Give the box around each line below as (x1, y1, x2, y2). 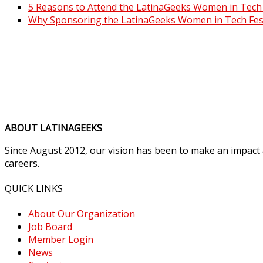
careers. (5, 156, 39, 170)
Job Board (28, 220, 72, 234)
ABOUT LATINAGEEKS (5, 121, 102, 134)
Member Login (28, 233, 93, 247)
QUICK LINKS (5, 182, 63, 195)
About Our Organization (28, 207, 135, 221)
